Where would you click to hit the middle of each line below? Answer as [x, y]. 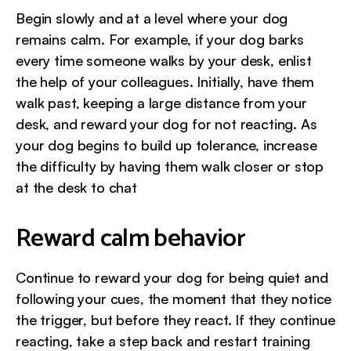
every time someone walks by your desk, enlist [164, 60]
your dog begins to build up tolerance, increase [166, 145]
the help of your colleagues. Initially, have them [165, 81]
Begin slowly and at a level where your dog [152, 18]
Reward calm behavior [131, 239]
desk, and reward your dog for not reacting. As [166, 123]
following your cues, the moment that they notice [174, 298]
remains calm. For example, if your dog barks [160, 39]
